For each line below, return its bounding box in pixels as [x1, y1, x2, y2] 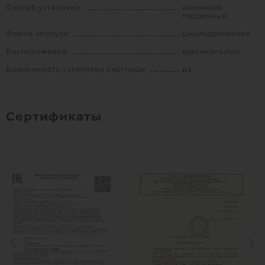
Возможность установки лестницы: [6, 64, 148, 73]
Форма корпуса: [6, 28, 71, 38]
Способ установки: [6, 2, 83, 12]
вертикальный [182, 46, 240, 56]
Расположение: [6, 46, 69, 56]
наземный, [182, 2, 224, 12]
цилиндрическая [182, 28, 250, 38]
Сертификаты [6, 109, 102, 124]
